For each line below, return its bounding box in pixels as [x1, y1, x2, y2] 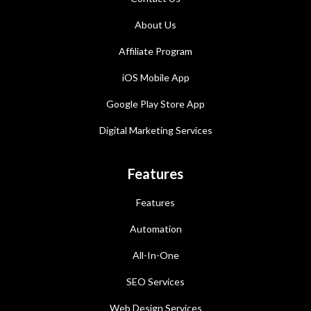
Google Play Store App [106, 97, 205, 110]
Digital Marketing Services [99, 124, 212, 136]
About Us [135, 18, 176, 31]
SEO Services [126, 275, 185, 287]
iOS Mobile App [121, 71, 190, 83]
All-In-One [132, 249, 179, 261]
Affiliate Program [119, 44, 192, 57]
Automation [129, 222, 182, 235]
